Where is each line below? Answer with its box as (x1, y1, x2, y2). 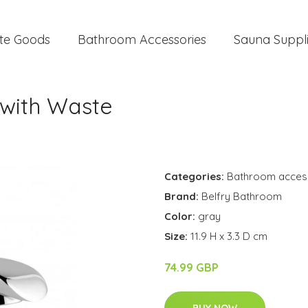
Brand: (164, 190, 201, 203)
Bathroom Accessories (78, 32, 206, 47)
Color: (164, 210, 198, 223)
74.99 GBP (164, 261, 219, 274)
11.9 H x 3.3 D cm (190, 230, 267, 243)
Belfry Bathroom (201, 190, 282, 203)
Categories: (164, 170, 224, 183)
